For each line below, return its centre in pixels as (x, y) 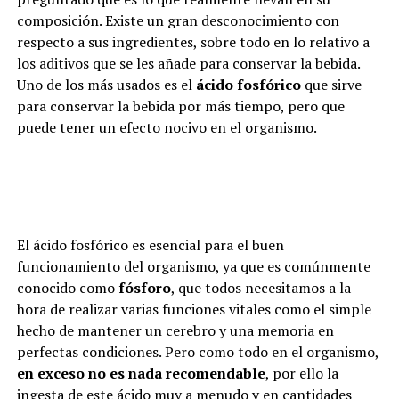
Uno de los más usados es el (106, 85)
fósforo (144, 288)
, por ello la (301, 373)
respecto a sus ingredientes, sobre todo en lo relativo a (193, 42)
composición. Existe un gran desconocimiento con (178, 20)
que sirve (331, 85)
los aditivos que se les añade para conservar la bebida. (188, 63)
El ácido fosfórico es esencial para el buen (150, 245)
